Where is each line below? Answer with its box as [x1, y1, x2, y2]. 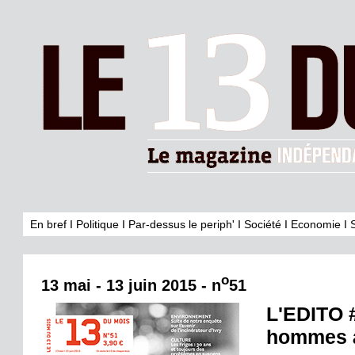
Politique [76, 218, 119, 231]
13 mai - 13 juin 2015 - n [41, 276, 221, 294]
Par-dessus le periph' [128, 218, 235, 231]
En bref [30, 218, 67, 231]
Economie [291, 218, 341, 231]
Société [244, 218, 281, 231]
